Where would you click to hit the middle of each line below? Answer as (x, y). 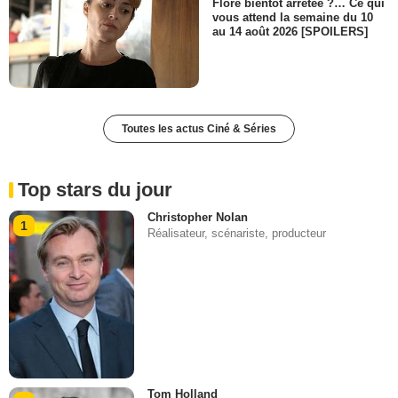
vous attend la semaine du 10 (293, 18)
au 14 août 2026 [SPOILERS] (290, 32)
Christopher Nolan (198, 218)
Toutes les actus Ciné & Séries (199, 129)
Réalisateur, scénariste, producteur (237, 234)
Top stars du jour (95, 190)
